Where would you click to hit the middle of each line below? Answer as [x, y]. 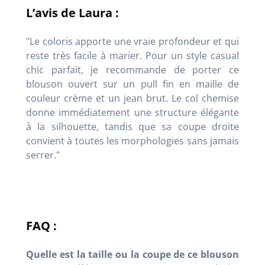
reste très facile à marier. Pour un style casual [132, 56]
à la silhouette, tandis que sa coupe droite [132, 127]
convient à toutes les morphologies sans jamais [132, 141]
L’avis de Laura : [72, 13]
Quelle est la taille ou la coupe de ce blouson [132, 254]
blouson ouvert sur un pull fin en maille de [132, 84]
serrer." [43, 155]
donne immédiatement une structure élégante [132, 112]
